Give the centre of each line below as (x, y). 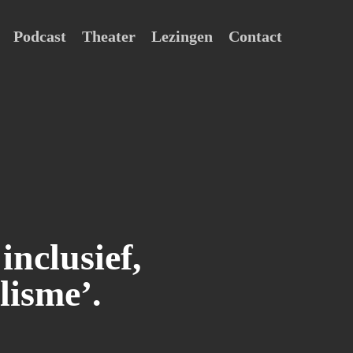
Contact (255, 36)
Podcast (40, 36)
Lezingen (182, 36)
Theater (109, 36)
